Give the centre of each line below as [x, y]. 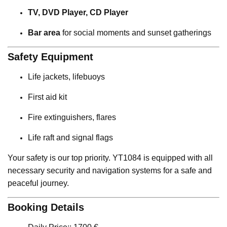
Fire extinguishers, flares [72, 118]
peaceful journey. [38, 183]
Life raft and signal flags [70, 138]
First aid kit [47, 97]
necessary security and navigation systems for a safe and [110, 171]
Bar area [44, 33]
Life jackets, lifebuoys [66, 77]
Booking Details [46, 207]
